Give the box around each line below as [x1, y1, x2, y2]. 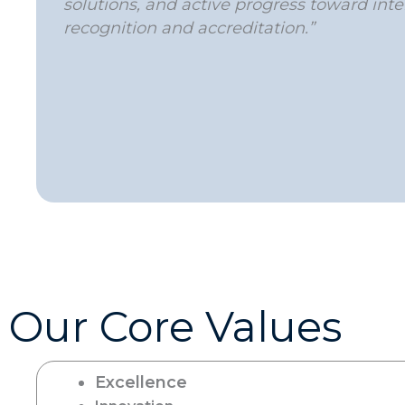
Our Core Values [9, 301, 342, 353]
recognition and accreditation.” [63, 18, 315, 38]
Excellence [95, 372, 187, 392]
